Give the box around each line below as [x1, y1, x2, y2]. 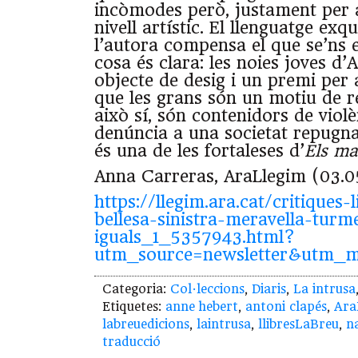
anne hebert [165, 300, 238, 315]
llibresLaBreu [258, 317, 339, 332]
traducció [102, 335, 161, 350]
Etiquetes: [102, 300, 165, 315]
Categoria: [102, 282, 170, 297]
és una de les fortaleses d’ [94, 141, 304, 161]
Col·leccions [170, 282, 245, 297]
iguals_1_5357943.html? [94, 228, 296, 248]
